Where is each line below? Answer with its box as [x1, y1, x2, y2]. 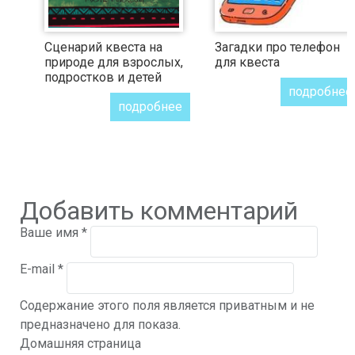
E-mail [20, 261, 58, 277]
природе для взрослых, [44, 55, 183, 70]
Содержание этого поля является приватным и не [20, 298, 315, 313]
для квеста [215, 55, 280, 70]
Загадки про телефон [215, 40, 340, 55]
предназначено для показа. [20, 317, 181, 332]
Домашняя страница [20, 336, 141, 351]
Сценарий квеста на [44, 40, 162, 55]
